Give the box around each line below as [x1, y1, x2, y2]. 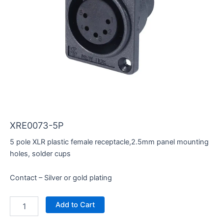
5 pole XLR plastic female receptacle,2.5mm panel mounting [10, 137, 209, 146]
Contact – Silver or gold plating [10, 173, 112, 183]
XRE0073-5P [10, 119, 64, 131]
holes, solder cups [10, 149, 71, 158]
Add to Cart [55, 200, 95, 209]
